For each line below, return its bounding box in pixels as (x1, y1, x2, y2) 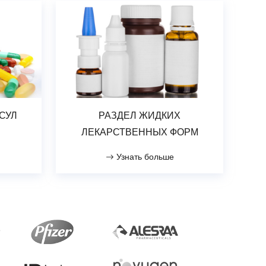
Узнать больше (113, 153, 174, 162)
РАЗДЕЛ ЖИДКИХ (99, 110, 180, 121)
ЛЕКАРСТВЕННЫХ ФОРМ (81, 127, 198, 138)
